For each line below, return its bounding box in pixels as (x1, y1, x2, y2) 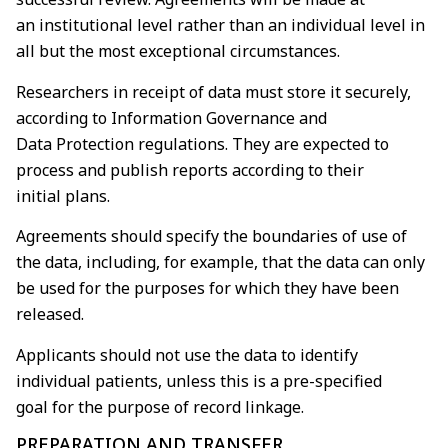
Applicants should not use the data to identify (16, 343, 358, 366)
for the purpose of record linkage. (52, 395, 304, 418)
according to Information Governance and (16, 106, 327, 129)
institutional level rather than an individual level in (39, 14, 425, 37)
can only (363, 251, 425, 274)
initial (16, 184, 65, 207)
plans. (65, 184, 110, 207)
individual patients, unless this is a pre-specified (16, 369, 382, 392)
